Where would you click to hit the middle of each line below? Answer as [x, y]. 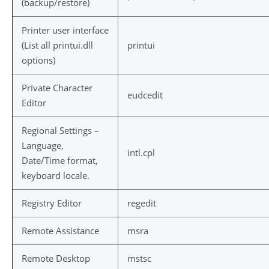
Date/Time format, [60, 160]
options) [38, 60]
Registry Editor [52, 203]
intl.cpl [141, 153]
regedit [142, 203]
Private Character [57, 88]
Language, [43, 145]
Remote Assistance [60, 231]
